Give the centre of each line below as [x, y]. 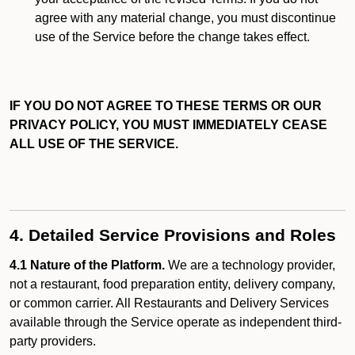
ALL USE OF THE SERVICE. [94, 144]
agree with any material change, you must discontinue [185, 18]
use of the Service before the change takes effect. [172, 37]
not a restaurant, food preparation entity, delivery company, [172, 284]
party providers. [54, 341]
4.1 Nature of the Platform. [87, 265]
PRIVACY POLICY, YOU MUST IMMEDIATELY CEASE [168, 125]
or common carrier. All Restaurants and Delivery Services [169, 303]
